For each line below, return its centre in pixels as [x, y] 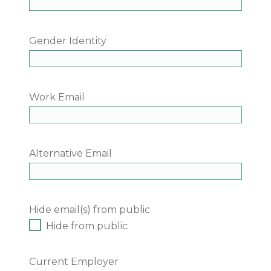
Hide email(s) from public [90, 210]
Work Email [57, 97]
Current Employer [74, 262]
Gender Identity [68, 41]
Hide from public [87, 226]
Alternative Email [70, 154]
